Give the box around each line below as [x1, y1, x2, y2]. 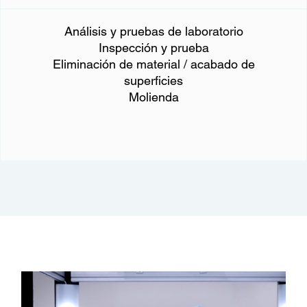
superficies [124, 73, 183, 88]
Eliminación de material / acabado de [52, 56, 255, 71]
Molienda [128, 89, 179, 104]
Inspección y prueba [98, 40, 209, 55]
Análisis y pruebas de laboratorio [64, 23, 243, 38]
